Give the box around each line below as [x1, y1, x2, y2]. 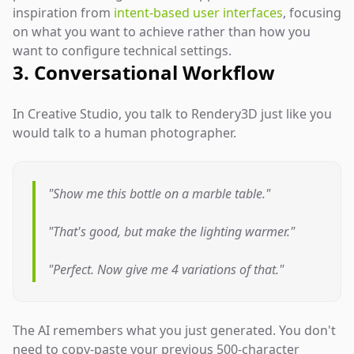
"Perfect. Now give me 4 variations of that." [48, 261, 284, 278]
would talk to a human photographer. [13, 124, 236, 141]
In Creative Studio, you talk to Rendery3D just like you [13, 105, 332, 122]
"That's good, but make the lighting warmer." [48, 223, 295, 240]
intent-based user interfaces [114, 4, 283, 21]
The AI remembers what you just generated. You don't [13, 322, 336, 339]
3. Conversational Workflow [13, 59, 275, 85]
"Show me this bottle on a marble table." [48, 185, 270, 202]
